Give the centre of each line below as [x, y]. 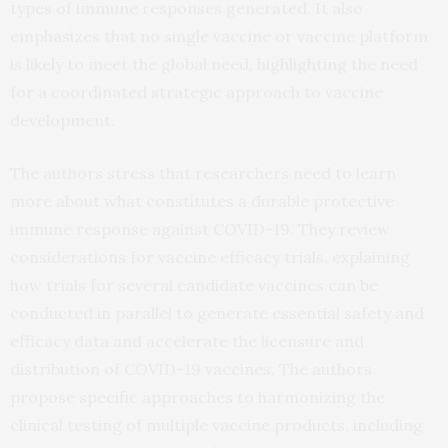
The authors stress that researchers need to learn [203, 173]
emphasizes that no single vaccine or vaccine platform [219, 36]
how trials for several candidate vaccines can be [194, 285]
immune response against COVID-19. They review [200, 229]
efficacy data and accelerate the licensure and [187, 341]
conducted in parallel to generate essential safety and [217, 313]
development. [62, 120]
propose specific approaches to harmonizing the [197, 397]
